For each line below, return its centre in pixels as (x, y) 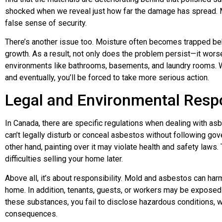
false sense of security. (46, 23)
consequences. (31, 214)
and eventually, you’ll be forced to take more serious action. (107, 77)
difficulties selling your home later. (64, 159)
